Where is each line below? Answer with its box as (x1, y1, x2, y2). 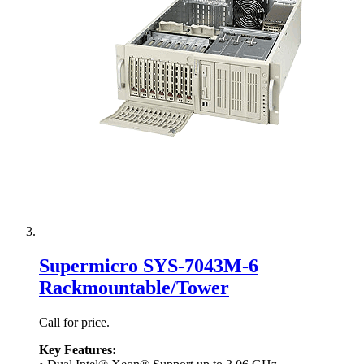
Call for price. (39, 315, 110, 330)
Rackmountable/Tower (39, 277, 229, 299)
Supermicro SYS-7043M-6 (39, 255, 258, 277)
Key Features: (39, 343, 116, 357)
